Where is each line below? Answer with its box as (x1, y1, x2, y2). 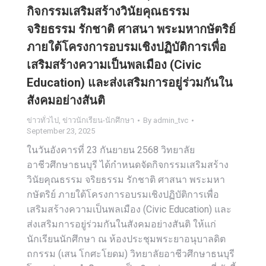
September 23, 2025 (27, 126, 95, 135)
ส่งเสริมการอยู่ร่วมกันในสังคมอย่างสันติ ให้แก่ (27, 218, 216, 230)
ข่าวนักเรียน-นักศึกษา (62, 116, 134, 125)
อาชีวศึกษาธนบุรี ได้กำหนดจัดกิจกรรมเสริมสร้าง (27, 159, 229, 170)
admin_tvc (153, 116, 188, 125)
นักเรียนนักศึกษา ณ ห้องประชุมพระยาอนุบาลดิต (27, 233, 226, 245)
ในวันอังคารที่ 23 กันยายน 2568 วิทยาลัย (27, 144, 195, 156)
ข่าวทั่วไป (27, 116, 59, 125)
